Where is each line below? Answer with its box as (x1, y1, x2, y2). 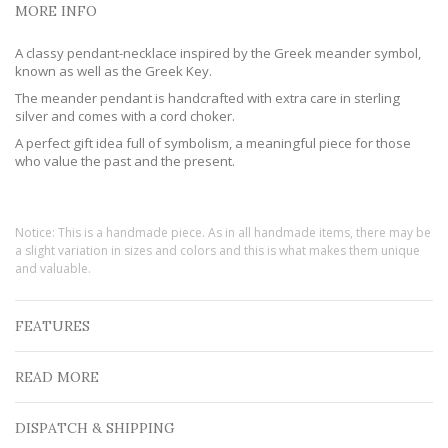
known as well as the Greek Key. (15, 61, 218, 80)
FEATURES (15, 316, 90, 335)
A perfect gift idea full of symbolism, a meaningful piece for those (15, 133, 411, 152)
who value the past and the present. (15, 151, 235, 170)
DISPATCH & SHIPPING (15, 418, 175, 437)
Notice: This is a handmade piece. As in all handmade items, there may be (15, 223, 431, 241)
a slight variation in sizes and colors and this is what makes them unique (15, 241, 420, 259)
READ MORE (15, 367, 99, 386)
